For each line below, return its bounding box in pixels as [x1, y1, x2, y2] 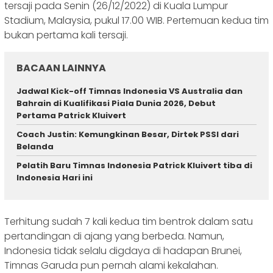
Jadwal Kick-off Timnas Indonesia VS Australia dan [16, 85, 243, 97]
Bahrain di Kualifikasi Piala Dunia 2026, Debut [16, 97, 216, 110]
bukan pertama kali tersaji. [4, 28, 130, 43]
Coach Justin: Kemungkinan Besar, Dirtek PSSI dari [16, 129, 239, 141]
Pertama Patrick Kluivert [16, 110, 126, 122]
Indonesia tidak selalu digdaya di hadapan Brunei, [4, 243, 242, 258]
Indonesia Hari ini [16, 172, 93, 184]
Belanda [16, 141, 54, 153]
